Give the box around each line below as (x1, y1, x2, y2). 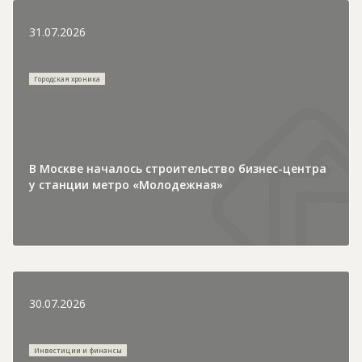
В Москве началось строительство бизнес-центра (29, 160, 326, 176)
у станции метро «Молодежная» (29, 176, 223, 192)
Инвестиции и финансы (34, 345, 122, 355)
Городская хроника (34, 74, 101, 83)
